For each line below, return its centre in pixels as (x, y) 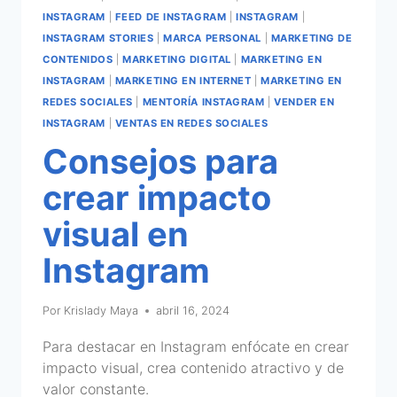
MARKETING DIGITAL (177, 59)
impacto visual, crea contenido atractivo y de (193, 367)
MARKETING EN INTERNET (183, 80)
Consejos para (160, 161)
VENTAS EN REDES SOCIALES (191, 123)
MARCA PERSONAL (213, 38)
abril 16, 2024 (193, 310)
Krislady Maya (101, 310)
